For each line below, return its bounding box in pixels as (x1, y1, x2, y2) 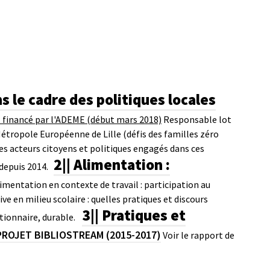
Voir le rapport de (163, 228, 234, 241)
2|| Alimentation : (54, 154, 170, 174)
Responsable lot (163, 113, 231, 125)
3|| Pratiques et (81, 205, 186, 225)
